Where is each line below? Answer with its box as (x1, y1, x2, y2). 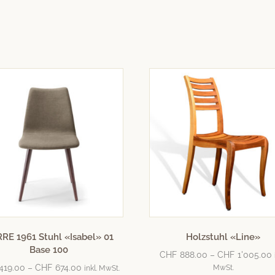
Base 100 (29, 244, 69, 256)
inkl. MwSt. (83, 263, 120, 273)
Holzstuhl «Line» (186, 231, 261, 243)
